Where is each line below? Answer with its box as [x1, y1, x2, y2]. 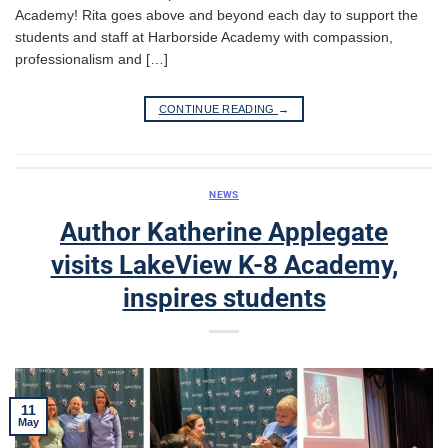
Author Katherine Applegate [60, 216, 388, 247]
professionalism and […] [15, 51, 168, 68]
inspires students [122, 282, 326, 313]
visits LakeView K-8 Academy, [50, 249, 398, 280]
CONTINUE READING [158, 102, 279, 115]
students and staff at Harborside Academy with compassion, [15, 29, 393, 46]
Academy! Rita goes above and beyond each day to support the [15, 7, 418, 24]
